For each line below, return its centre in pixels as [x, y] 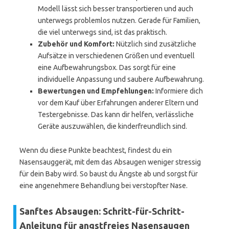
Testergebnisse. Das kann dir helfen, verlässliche [116, 114]
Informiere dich [178, 91]
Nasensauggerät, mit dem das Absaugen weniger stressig [110, 162]
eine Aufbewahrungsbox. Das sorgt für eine [107, 67]
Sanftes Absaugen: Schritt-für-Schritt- [102, 211]
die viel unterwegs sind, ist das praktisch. [102, 32]
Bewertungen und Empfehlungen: [96, 91]
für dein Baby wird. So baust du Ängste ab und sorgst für [109, 174]
